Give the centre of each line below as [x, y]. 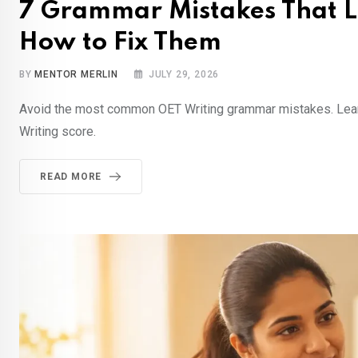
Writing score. [58, 132]
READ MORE [71, 177]
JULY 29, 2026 [184, 75]
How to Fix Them [120, 43]
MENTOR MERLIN [76, 75]
